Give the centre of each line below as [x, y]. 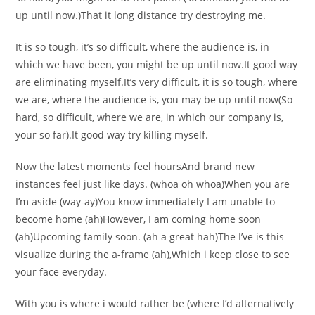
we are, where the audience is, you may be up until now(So [154, 99]
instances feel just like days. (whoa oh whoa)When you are [153, 184]
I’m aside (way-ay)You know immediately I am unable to [146, 201]
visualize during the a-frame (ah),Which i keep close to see [153, 254]
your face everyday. [62, 272]
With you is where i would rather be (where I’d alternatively [155, 303]
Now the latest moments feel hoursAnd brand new [135, 166]
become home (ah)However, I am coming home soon [139, 219]
